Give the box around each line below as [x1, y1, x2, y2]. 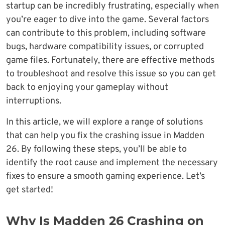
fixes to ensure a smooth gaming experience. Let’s [6, 170, 205, 182]
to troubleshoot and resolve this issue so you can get [6, 68, 216, 80]
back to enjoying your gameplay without [6, 81, 168, 93]
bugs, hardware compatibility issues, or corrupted [6, 41, 204, 53]
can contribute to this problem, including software [6, 27, 206, 39]
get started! [6, 184, 53, 196]
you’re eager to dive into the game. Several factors [6, 14, 209, 26]
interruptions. [6, 95, 61, 107]
